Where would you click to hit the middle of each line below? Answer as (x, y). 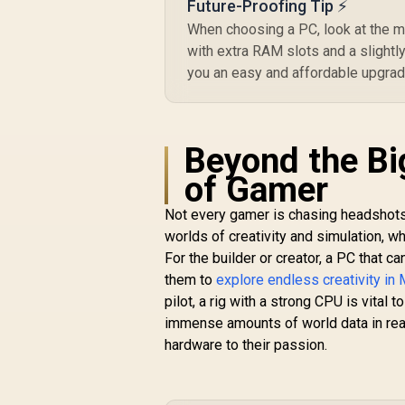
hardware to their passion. (246, 345)
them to (191, 280)
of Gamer (257, 189)
